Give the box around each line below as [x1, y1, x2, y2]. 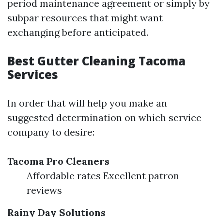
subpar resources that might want [7, 12, 163, 24]
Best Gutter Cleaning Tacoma [7, 53, 186, 69]
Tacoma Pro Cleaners [7, 155, 109, 168]
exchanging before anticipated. [7, 26, 148, 39]
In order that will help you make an [7, 97, 167, 109]
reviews [27, 184, 62, 197]
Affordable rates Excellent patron [27, 170, 179, 182]
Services [7, 66, 58, 83]
